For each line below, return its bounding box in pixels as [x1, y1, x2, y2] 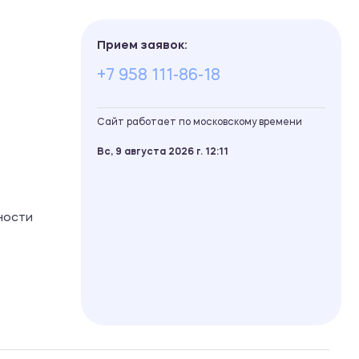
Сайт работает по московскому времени [97, 117, 302, 127]
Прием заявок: [97, 39, 187, 52]
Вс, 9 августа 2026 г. [97, 147, 205, 157]
